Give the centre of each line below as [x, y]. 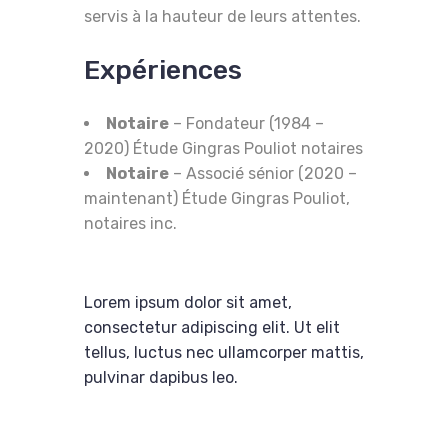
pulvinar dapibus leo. [161, 377]
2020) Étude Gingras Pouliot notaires [223, 148]
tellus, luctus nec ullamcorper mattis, [224, 352]
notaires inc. [130, 223]
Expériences [163, 69]
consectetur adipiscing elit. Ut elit [212, 327]
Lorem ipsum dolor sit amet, [188, 302]
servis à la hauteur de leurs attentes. [222, 16]
